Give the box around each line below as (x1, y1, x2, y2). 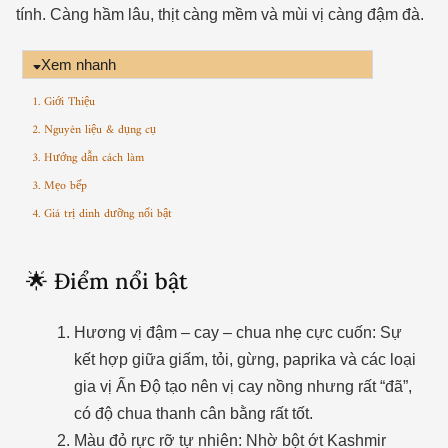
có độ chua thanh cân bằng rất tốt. (73, 404, 313, 422)
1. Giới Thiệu (31, 91, 95, 113)
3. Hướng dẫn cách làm (31, 147, 144, 169)
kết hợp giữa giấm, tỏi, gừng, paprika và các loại (73, 350, 416, 368)
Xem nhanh (41, 55, 117, 73)
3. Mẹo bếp (31, 175, 87, 197)
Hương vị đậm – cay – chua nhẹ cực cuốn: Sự (73, 323, 402, 341)
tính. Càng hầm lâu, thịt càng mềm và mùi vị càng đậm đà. (15, 6, 424, 23)
